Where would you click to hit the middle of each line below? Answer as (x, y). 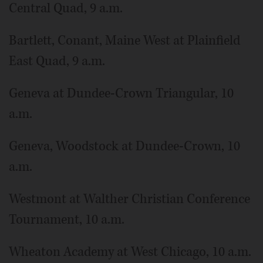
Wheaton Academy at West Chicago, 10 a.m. (130, 252)
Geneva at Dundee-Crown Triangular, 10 (121, 93)
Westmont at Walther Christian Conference (129, 199)
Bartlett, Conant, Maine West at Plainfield (124, 40)
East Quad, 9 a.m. (57, 61)
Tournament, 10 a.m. (67, 219)
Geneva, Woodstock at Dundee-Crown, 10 (124, 146)
